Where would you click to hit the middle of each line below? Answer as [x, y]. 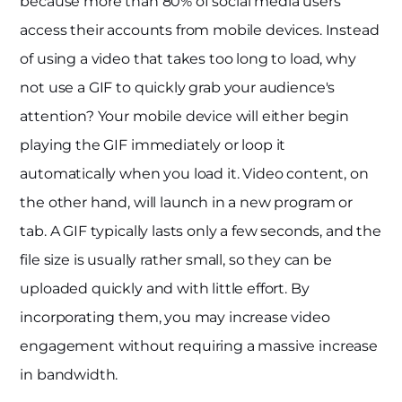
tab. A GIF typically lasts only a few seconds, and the [201, 232]
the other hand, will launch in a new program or [186, 203]
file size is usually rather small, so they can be [176, 260]
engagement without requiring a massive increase [199, 346]
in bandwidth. [69, 375]
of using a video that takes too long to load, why [188, 59]
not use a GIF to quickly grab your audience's [178, 88]
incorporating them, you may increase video [175, 318]
